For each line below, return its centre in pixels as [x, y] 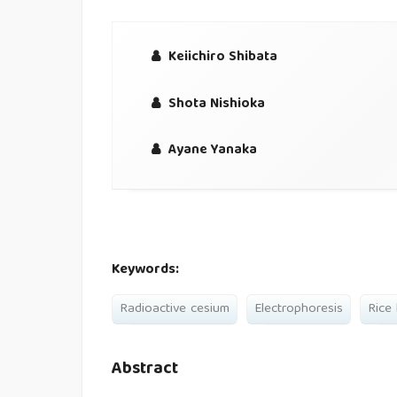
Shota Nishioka [214, 104]
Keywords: [146, 270]
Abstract [145, 370]
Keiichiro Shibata [221, 58]
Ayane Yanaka [210, 151]
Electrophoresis [299, 309]
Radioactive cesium [175, 309]
